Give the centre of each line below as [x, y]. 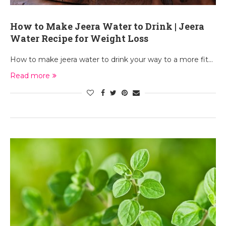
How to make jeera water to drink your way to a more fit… [111, 60]
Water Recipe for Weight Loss [79, 38]
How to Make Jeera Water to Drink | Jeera [107, 26]
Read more [30, 76]
